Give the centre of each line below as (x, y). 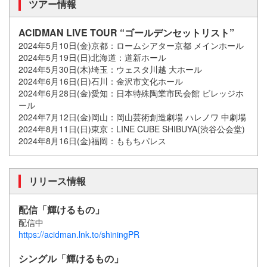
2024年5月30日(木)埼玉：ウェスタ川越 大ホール (110, 69)
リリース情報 (57, 181)
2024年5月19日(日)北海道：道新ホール (92, 57)
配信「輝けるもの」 (61, 209)
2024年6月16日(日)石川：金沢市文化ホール (101, 81)
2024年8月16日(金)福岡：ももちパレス (92, 140)
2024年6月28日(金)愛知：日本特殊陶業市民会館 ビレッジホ (131, 93)
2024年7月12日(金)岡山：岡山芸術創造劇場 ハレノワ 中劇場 (132, 117)
